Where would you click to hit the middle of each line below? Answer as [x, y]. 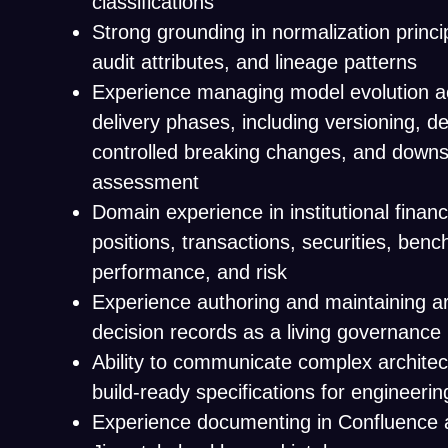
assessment [145, 182]
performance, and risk [189, 272]
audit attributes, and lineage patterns [254, 62]
